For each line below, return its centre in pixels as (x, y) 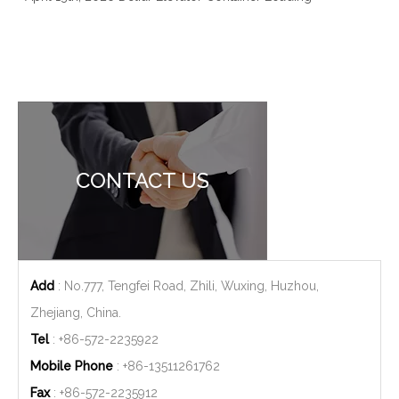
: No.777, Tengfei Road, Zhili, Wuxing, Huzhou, (187, 286)
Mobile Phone (72, 366)
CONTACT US (142, 180)
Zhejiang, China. (76, 313)
